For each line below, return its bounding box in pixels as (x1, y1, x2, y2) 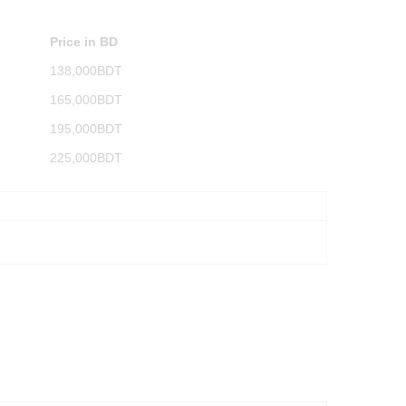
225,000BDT (50, 150, 122, 165)
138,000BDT (50, 63, 122, 78)
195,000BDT (50, 121, 122, 136)
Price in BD (50, 34, 118, 49)
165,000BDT (50, 92, 122, 107)
